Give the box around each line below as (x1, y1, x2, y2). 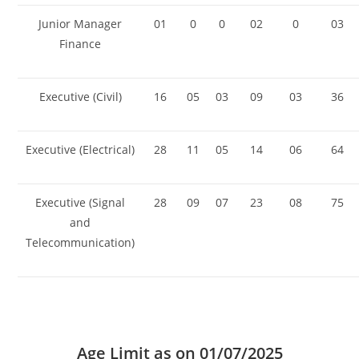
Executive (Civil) (38, 88, 122, 104)
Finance (59, 35, 102, 51)
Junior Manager (38, 15, 123, 31)
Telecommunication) (26, 234, 135, 250)
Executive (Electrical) (26, 141, 135, 157)
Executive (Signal (35, 194, 126, 210)
